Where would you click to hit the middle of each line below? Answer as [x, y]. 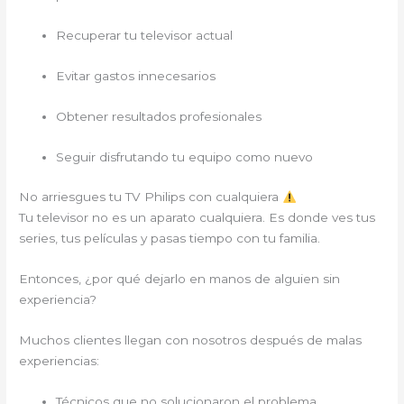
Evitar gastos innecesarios [136, 75]
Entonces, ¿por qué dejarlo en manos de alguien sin [180, 279]
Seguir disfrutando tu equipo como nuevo [185, 156]
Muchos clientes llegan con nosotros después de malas [191, 340]
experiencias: [60, 361]
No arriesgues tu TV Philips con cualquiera [151, 197]
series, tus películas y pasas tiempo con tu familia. [170, 239]
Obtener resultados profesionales [159, 116]
